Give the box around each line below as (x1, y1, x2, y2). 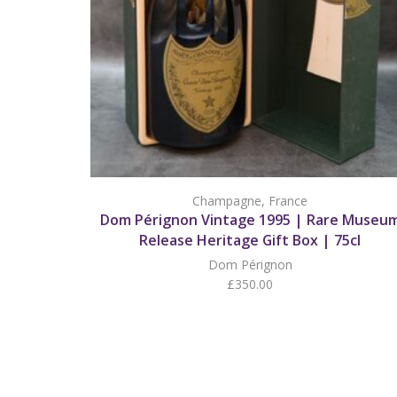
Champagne (192, 192, 261, 210)
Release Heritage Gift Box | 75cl (139, 230, 361, 251)
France (269, 192, 307, 210)
